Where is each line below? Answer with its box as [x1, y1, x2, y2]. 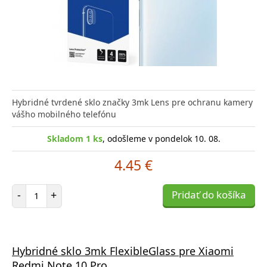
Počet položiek [36, 183, 92, 195]
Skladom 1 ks [46, 132, 103, 144]
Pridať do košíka [172, 187, 246, 201]
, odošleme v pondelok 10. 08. [102, 132, 221, 144]
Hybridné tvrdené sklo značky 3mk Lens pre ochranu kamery [12, 96, 253, 108]
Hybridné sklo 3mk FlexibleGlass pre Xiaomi [12, 243, 234, 258]
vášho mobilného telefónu [12, 108, 116, 120]
